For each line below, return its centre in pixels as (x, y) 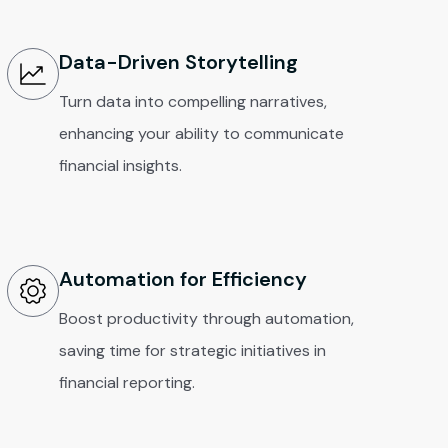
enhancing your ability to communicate (201, 133)
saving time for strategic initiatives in (192, 350)
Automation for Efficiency (182, 279)
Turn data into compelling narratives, (192, 101)
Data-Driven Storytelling (178, 62)
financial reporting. (126, 382)
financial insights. (120, 165)
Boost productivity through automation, (206, 318)
